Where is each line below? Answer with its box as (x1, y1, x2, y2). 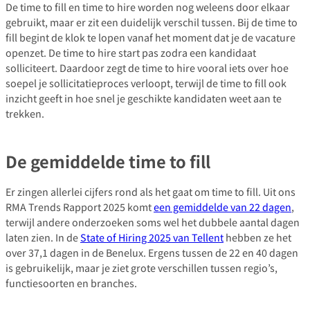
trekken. (6, 106, 44, 121)
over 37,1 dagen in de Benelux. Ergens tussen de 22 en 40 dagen (6, 245, 298, 260)
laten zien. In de (6, 230, 80, 245)
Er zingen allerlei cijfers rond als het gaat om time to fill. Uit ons (6, 184, 295, 199)
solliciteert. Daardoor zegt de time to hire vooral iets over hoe (6, 60, 289, 75)
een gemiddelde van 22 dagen (154, 199, 291, 215)
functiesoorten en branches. (6, 275, 137, 291)
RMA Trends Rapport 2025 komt (6, 199, 154, 215)
